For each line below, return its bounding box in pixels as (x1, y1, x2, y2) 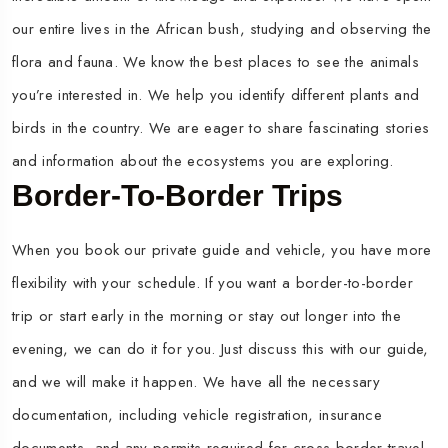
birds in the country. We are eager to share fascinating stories (12, 117, 430, 140)
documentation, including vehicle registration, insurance (12, 404, 382, 427)
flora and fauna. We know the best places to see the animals (12, 51, 419, 74)
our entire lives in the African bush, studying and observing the (12, 18, 432, 41)
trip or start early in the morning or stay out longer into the (12, 305, 401, 328)
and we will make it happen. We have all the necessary (12, 371, 380, 394)
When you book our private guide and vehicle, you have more (12, 239, 432, 262)
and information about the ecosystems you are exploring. (12, 150, 394, 173)
